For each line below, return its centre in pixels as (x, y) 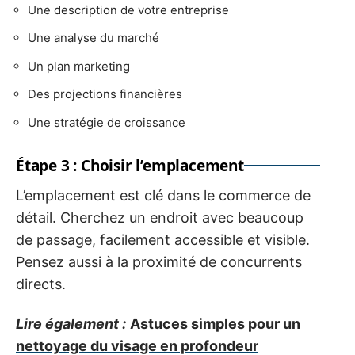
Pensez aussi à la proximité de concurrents (159, 261)
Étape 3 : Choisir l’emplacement (130, 165)
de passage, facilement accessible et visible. (163, 239)
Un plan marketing (79, 66)
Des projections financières (105, 94)
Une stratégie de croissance (107, 122)
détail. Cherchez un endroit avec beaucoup (160, 217)
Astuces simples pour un (215, 324)
